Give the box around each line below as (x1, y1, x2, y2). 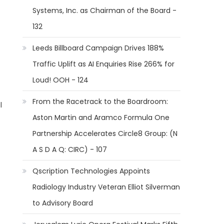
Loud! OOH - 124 (32, 75, 89, 85)
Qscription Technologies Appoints (32, 166, 150, 176)
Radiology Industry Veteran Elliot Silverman (32, 182, 180, 192)
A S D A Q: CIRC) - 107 (32, 144, 107, 154)
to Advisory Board (32, 198, 93, 208)
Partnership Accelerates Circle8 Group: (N (32, 128, 178, 138)
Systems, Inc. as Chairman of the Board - (32, 5, 177, 15)
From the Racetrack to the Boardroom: (32, 96, 168, 106)
